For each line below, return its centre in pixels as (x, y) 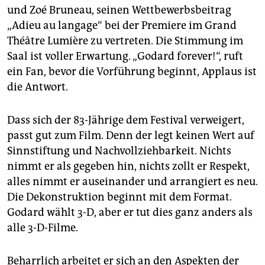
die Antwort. (38, 87)
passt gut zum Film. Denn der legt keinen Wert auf (131, 135)
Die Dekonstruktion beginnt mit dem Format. (119, 197)
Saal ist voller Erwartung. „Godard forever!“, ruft (125, 56)
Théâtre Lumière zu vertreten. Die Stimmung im (125, 41)
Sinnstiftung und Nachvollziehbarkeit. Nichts (119, 151)
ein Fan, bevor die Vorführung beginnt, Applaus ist (132, 71)
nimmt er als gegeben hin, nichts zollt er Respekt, (128, 166)
